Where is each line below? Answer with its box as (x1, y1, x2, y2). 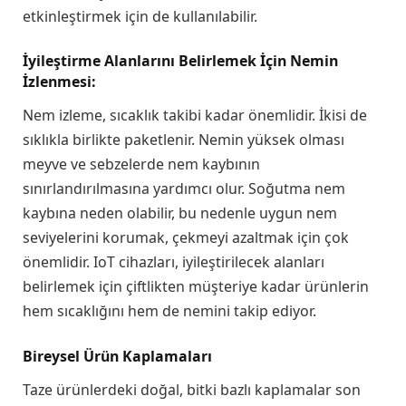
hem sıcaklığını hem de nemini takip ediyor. (23, 301, 316, 322)
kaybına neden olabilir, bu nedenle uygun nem (23, 203, 337, 224)
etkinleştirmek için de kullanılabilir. (23, 5, 257, 26)
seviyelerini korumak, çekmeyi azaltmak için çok (23, 227, 349, 248)
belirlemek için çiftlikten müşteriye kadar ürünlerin (23, 276, 369, 297)
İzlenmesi (23, 72, 92, 92)
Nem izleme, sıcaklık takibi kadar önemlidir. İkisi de (23, 105, 367, 126)
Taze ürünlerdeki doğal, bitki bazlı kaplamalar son (23, 379, 361, 400)
